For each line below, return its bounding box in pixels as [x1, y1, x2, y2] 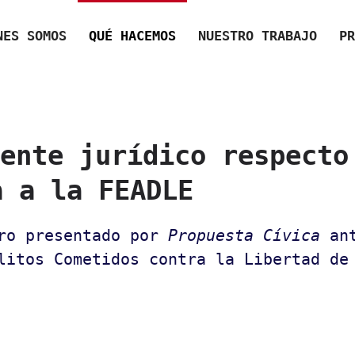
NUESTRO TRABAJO [198, 27, 317, 44]
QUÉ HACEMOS [89, 27, 176, 44]
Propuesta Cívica [168, 226, 320, 245]
